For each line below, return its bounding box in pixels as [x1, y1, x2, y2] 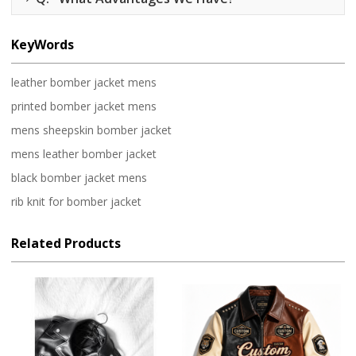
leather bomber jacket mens [11, 75, 157, 91]
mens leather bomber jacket [11, 146, 157, 162]
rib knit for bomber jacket [11, 194, 142, 210]
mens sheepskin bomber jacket [11, 122, 172, 138]
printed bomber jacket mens [11, 99, 157, 114]
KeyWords [11, 35, 75, 53]
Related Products [11, 234, 122, 253]
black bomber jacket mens [11, 170, 148, 186]
